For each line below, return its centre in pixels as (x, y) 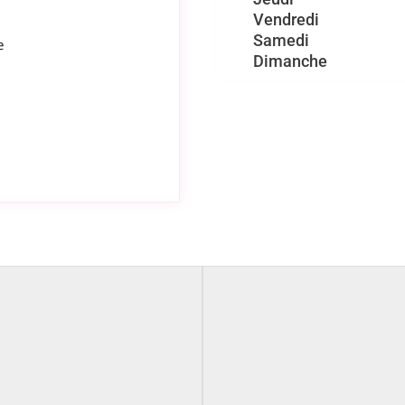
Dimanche (290, 61)
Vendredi (286, 20)
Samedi (281, 41)
